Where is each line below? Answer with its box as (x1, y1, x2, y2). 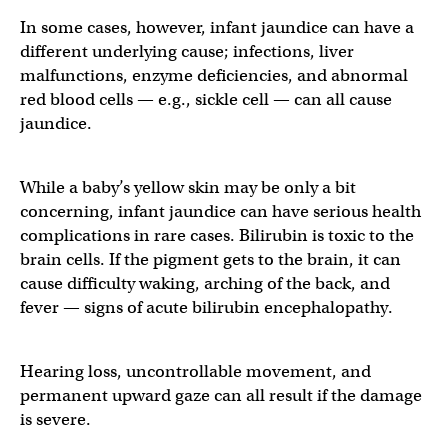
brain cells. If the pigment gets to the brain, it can (20, 249, 401, 270)
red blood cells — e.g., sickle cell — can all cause (20, 89, 392, 110)
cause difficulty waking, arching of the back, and (20, 273, 390, 294)
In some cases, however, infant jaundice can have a (20, 17, 414, 38)
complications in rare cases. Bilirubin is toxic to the (20, 225, 414, 246)
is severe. (20, 409, 91, 430)
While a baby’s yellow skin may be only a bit (20, 177, 356, 198)
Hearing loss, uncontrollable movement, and (20, 361, 371, 382)
